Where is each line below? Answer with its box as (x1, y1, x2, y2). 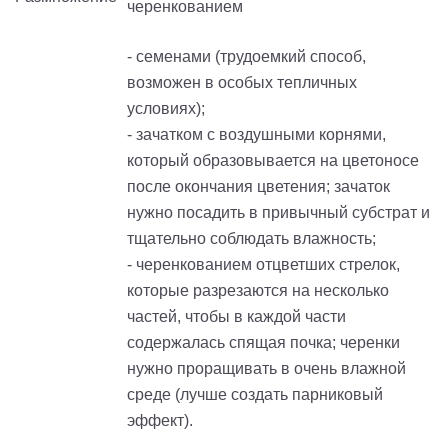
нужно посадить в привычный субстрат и (127, 204, 430, 222)
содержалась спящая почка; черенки (127, 334, 400, 352)
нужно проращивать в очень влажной (127, 360, 406, 378)
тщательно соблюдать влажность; (127, 230, 376, 248)
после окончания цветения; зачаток (127, 178, 394, 196)
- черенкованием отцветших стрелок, (127, 256, 400, 274)
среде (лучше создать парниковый (127, 386, 383, 404)
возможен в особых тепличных (127, 74, 357, 92)
